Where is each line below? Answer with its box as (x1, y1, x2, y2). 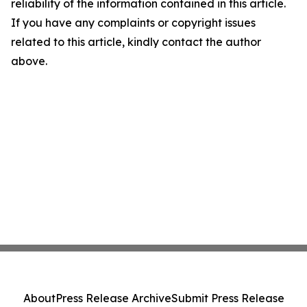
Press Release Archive (55, 291, 171, 305)
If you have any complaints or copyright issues (11, 16, 256, 30)
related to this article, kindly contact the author (11, 35, 261, 49)
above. (11, 54, 47, 69)
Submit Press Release (171, 291, 284, 305)
